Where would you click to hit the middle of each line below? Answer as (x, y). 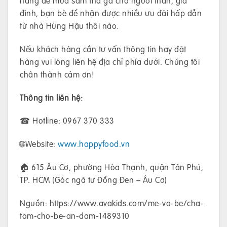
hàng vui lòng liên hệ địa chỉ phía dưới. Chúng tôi (110, 61)
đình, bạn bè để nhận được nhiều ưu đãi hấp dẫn (111, 13)
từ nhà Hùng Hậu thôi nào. (69, 25)
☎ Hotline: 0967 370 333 (67, 121)
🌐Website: (39, 144)
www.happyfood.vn (94, 144)
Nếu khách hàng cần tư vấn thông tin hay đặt (103, 49)
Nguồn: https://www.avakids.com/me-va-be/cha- (112, 203)
